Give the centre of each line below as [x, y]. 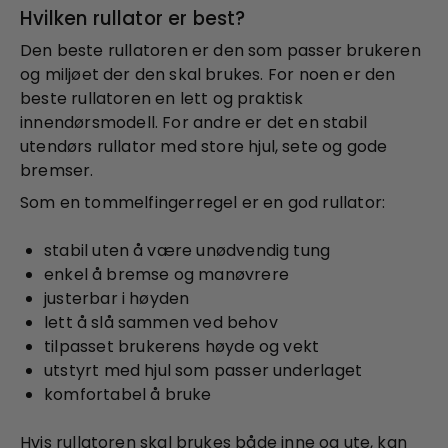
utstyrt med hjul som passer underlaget [203, 370]
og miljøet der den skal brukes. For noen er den [208, 74]
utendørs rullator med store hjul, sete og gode [204, 146]
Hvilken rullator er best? [133, 18]
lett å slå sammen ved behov [161, 322]
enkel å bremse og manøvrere [166, 274]
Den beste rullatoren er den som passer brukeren [220, 50]
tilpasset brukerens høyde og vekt [182, 346]
